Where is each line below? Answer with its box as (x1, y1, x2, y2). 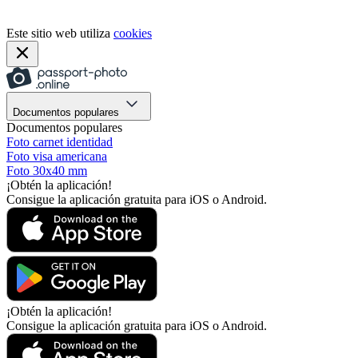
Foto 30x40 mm (6, 163, 87, 177)
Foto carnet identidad (6, 134, 113, 149)
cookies (113, 26, 152, 40)
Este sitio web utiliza (6, 26, 113, 40)
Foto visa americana (6, 149, 107, 163)
